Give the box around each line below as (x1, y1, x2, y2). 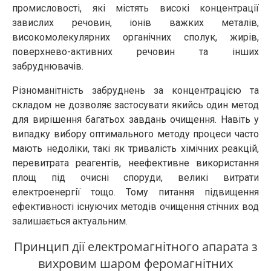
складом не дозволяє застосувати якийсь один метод (12, 99, 259, 111)
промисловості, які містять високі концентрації (12, 2, 259, 14)
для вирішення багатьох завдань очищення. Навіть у (12, 114, 259, 125)
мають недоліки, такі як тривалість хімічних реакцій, (12, 143, 259, 154)
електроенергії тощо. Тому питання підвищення (12, 186, 259, 198)
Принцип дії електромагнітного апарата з (13, 238, 258, 255)
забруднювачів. (12, 60, 83, 72)
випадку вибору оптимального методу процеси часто (12, 128, 259, 140)
